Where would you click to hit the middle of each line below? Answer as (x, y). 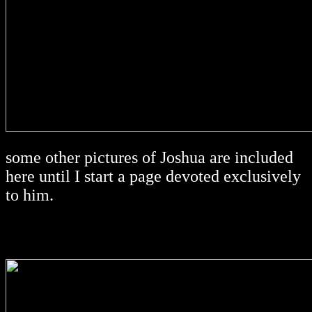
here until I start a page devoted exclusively (153, 177)
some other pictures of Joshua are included (149, 158)
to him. (30, 195)
